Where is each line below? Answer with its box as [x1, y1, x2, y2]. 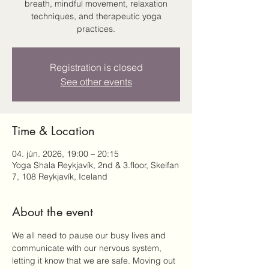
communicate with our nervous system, [12, 243, 164, 253]
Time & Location [12, 123, 95, 139]
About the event [12, 204, 93, 220]
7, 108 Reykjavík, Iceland [12, 171, 107, 182]
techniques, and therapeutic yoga [31, 11, 162, 22]
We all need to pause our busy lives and [12, 230, 168, 241]
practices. [77, 23, 115, 34]
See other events [60, 76, 132, 88]
